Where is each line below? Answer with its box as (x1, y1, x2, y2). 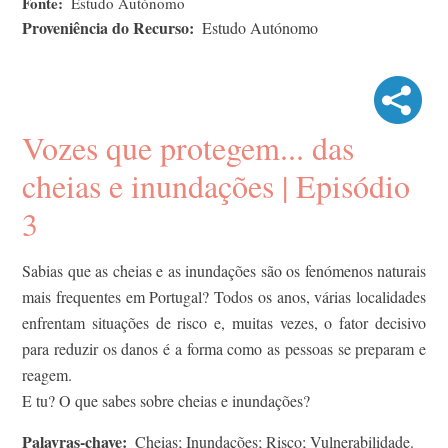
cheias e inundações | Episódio (22, 163, 410, 207)
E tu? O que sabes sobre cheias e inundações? (22, 389, 310, 411)
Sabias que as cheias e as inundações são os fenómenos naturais (22, 259, 426, 281)
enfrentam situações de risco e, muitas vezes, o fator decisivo (22, 311, 426, 333)
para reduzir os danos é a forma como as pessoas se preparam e (22, 337, 426, 359)
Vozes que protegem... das (22, 125, 354, 169)
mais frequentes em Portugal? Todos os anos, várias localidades (22, 285, 426, 307)
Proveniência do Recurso (22, 15, 189, 39)
